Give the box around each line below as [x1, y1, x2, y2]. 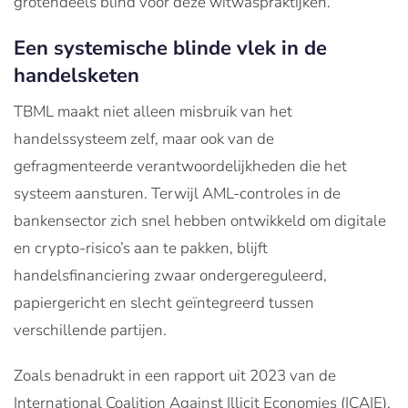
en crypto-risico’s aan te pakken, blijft [14, 237, 268, 259]
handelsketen [14, 61, 139, 89]
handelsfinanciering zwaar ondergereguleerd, [14, 264, 327, 286]
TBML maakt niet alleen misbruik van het [14, 100, 292, 122]
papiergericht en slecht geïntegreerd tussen [14, 291, 314, 313]
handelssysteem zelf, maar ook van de [14, 127, 274, 149]
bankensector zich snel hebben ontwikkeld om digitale [14, 209, 386, 231]
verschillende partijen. [14, 319, 167, 341]
